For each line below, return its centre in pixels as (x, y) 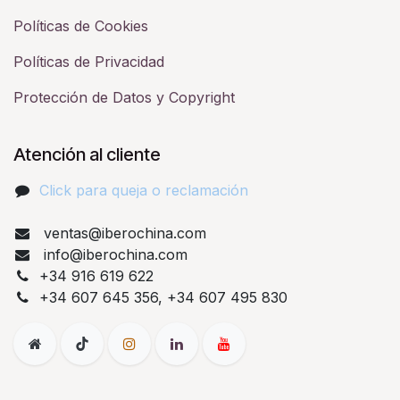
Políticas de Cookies (81, 25)
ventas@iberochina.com (122, 233)
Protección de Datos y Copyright (124, 97)
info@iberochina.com (113, 254)
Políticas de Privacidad (89, 61)
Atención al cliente (87, 154)
